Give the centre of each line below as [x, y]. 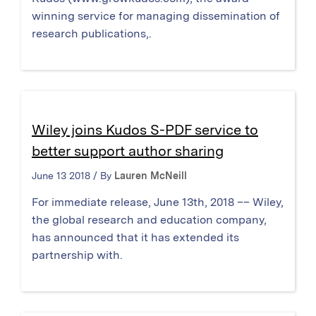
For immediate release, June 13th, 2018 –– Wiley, [158, 202]
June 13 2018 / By [73, 176]
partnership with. [77, 255]
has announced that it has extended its [135, 238]
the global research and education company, [149, 220]
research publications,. [92, 34]
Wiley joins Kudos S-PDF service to [145, 130]
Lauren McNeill [151, 176]
